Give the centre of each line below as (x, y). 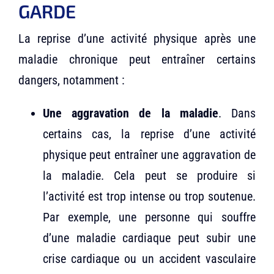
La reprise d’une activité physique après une (137, 39)
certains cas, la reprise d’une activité (149, 134)
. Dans (237, 113)
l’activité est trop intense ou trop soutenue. (149, 197)
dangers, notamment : (71, 80)
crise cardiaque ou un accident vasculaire (149, 259)
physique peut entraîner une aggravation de (149, 155)
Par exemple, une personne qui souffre (149, 217)
